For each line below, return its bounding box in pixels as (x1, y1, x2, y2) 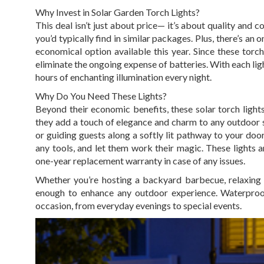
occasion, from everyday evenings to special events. (35, 200, 242, 212)
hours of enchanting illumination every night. (35, 71, 212, 83)
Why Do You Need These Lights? (35, 90, 167, 102)
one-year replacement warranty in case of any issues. (35, 155, 245, 167)
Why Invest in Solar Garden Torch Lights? (35, 6, 200, 18)
